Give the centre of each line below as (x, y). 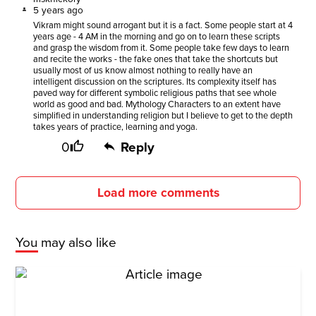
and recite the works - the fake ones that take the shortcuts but (155, 59)
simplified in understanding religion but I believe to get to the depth (163, 116)
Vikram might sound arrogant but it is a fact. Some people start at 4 (163, 25)
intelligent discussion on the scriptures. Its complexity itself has (154, 82)
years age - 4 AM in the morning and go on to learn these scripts (156, 37)
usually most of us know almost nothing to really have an (142, 71)
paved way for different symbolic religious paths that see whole (154, 93)
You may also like (66, 243)
